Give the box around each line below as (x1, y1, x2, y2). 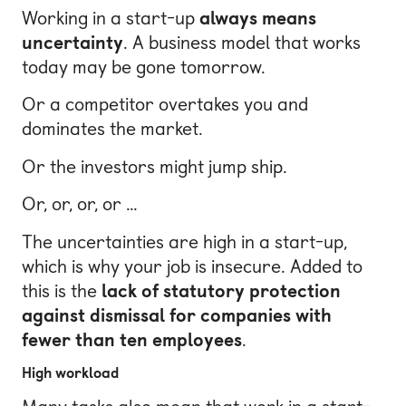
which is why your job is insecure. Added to (22, 255, 362, 277)
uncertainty (22, 31, 123, 53)
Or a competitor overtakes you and (22, 93, 308, 116)
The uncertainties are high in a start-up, (22, 230, 347, 253)
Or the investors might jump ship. (22, 155, 287, 178)
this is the (22, 279, 101, 302)
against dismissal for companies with (22, 304, 332, 326)
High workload (22, 364, 119, 382)
